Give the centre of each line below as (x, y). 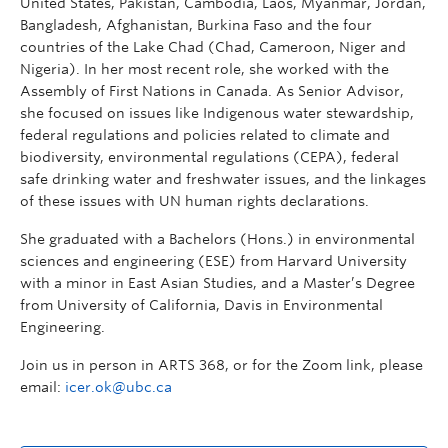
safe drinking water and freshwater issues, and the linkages (223, 179)
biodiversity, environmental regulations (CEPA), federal (209, 157)
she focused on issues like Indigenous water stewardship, (217, 113)
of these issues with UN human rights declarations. (194, 201)
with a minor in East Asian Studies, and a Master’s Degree (217, 283)
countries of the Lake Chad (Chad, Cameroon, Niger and (213, 47)
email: (42, 387)
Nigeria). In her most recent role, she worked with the (204, 69)
